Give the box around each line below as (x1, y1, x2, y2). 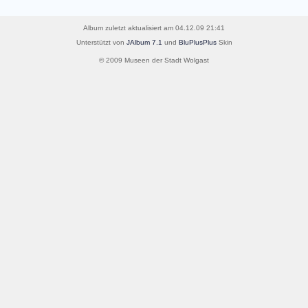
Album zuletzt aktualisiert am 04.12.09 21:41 (83, 24, 225, 32)
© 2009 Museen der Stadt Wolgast (99, 56, 209, 64)
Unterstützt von (76, 38, 126, 46)
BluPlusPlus (178, 38, 217, 46)
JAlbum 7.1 (126, 38, 162, 46)
